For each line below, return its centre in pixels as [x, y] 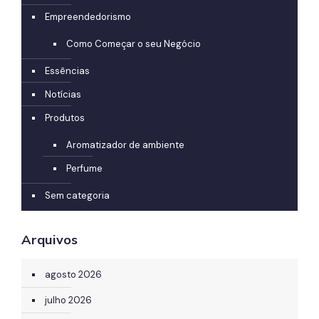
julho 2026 [68, 300]
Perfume [84, 168]
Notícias [63, 94]
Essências [67, 70]
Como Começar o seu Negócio [134, 43]
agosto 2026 [73, 274]
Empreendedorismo [88, 16]
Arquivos [49, 239]
